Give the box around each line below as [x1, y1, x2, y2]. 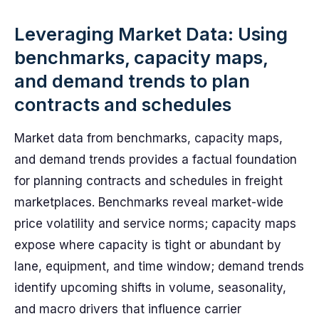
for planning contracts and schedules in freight [14, 174, 283, 188]
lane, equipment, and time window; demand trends [14, 259, 304, 273]
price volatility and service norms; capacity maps [14, 216, 296, 231]
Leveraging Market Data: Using [14, 23, 288, 45]
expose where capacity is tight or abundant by [14, 238, 281, 252]
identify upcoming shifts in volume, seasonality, [14, 281, 286, 295]
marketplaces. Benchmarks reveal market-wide [14, 195, 283, 209]
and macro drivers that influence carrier [14, 302, 241, 316]
